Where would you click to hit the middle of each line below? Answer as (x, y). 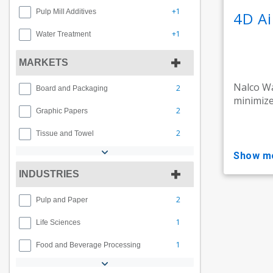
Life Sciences (58, 222)
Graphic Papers (62, 111)
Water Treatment (63, 34)
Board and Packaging (72, 88)
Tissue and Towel (65, 133)
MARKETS (44, 62)
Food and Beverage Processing (88, 245)
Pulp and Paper (62, 200)
